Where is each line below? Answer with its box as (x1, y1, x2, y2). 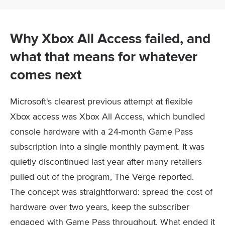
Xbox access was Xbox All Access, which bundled (10, 110, 205, 123)
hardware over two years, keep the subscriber (10, 200, 189, 213)
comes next (10, 64, 81, 85)
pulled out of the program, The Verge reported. (10, 170, 194, 183)
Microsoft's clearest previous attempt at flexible (10, 95, 193, 107)
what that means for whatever (10, 46, 197, 67)
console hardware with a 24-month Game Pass (10, 125, 193, 138)
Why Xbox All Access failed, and (10, 28, 210, 49)
